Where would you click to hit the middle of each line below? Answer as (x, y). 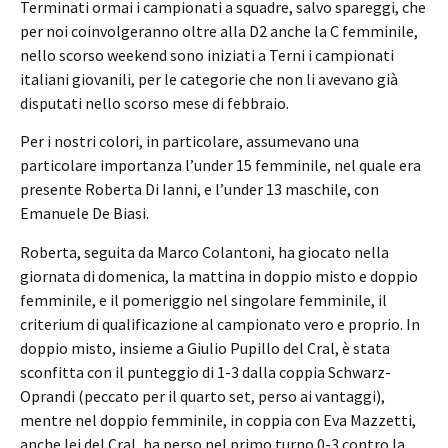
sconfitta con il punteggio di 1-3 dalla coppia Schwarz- (205, 371)
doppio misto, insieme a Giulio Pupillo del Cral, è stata (205, 347)
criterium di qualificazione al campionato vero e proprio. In (220, 323)
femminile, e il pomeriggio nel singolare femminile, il (203, 299)
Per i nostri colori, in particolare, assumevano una (189, 141)
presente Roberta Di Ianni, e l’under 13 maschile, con (199, 189)
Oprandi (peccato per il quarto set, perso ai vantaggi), (202, 395)
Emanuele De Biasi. (84, 213)
